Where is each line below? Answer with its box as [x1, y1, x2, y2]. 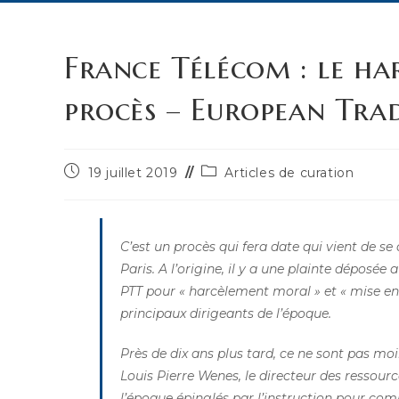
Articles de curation [224, 164, 354, 181]
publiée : [63, 178, 120, 195]
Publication [63, 161, 139, 178]
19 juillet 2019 [87, 164, 178, 181]
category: [199, 178, 265, 195]
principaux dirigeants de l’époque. [120, 305, 331, 322]
